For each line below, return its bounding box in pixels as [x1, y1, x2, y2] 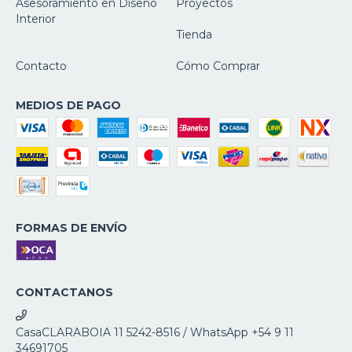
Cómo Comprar [176, 58, 260, 73]
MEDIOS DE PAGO [16, 97, 121, 112]
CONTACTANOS [16, 284, 113, 299]
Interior [16, 11, 56, 26]
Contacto [16, 58, 67, 73]
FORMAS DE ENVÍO [16, 220, 127, 235]
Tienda [176, 27, 212, 42]
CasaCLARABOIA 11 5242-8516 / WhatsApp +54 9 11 [16, 324, 294, 339]
